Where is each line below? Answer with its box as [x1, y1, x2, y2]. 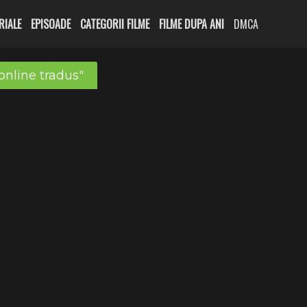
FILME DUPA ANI [159, 16, 224, 32]
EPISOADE [31, 16, 71, 32]
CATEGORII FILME [80, 16, 149, 32]
